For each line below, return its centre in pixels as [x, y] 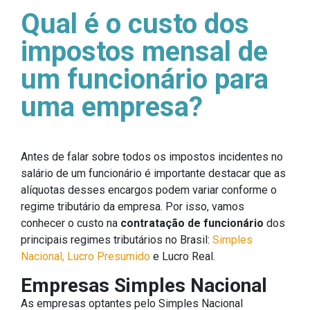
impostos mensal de [144, 51]
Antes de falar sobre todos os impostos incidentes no [152, 156]
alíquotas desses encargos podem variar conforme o [149, 190]
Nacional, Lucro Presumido [85, 256]
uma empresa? [112, 107]
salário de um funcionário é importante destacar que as [153, 173]
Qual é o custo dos [135, 24]
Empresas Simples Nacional [144, 285]
